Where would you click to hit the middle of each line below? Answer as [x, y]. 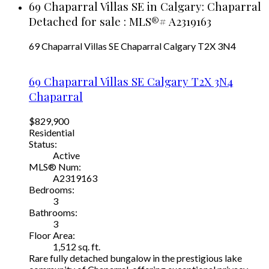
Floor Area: [52, 235]
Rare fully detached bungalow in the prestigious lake [135, 258]
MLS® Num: [55, 166]
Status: [43, 144]
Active [66, 155]
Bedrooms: [52, 189]
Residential [52, 132]
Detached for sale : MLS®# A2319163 [120, 21]
